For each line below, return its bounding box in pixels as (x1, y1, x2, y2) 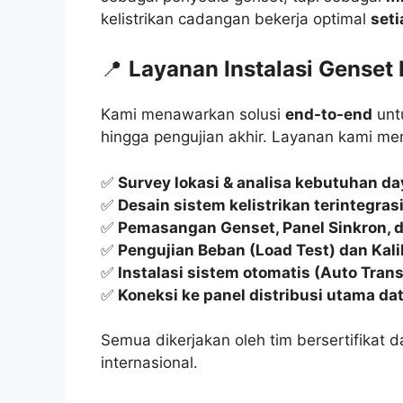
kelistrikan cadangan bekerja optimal (101, 9, 371, 28)
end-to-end (285, 105, 372, 124)
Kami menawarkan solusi (101, 105, 285, 124)
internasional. (101, 354, 198, 372)
